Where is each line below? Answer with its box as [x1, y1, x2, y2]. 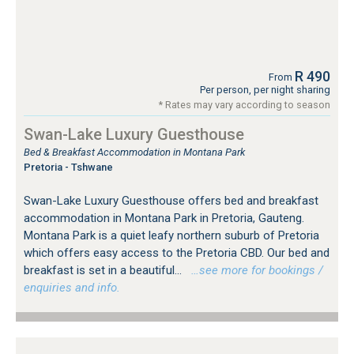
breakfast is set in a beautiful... [24, 262, 185, 277]
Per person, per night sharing [200, 83, 330, 96]
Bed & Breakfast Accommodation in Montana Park [24, 145, 245, 158]
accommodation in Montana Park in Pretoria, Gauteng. [24, 210, 304, 225]
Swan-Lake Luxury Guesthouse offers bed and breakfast [24, 193, 318, 208]
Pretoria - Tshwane [24, 160, 113, 173]
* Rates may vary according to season [159, 98, 330, 111]
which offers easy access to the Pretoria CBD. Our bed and [24, 245, 330, 260]
